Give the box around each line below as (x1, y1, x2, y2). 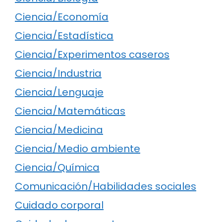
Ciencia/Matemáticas (15, 104, 125, 118)
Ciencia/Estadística (15, 28, 113, 43)
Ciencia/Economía (15, 9, 109, 24)
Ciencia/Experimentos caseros (15, 47, 169, 61)
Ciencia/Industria (15, 66, 102, 80)
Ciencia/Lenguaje (15, 85, 104, 99)
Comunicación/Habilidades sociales (15, 179, 196, 193)
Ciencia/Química (15, 160, 100, 174)
